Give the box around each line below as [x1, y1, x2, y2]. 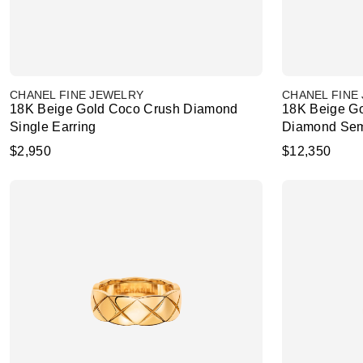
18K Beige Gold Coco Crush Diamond [10, 102, 238, 116]
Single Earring [10, 120, 96, 134]
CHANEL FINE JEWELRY [10, 88, 144, 101]
